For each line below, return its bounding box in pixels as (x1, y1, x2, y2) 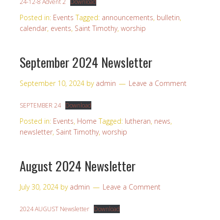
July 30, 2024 (20, 182, 58, 192)
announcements (102, 13, 153, 22)
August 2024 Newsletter (20, 156, 136, 175)
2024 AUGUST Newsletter (20, 205, 89, 213)
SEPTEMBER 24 (20, 101, 61, 110)
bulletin (157, 13, 180, 22)
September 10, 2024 (20, 79, 84, 88)
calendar (20, 24, 47, 33)
